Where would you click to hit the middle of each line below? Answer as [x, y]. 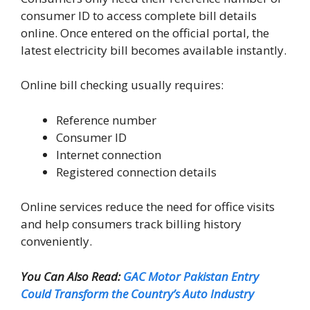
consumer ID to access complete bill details [139, 15]
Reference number [106, 120]
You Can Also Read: [72, 276]
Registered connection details [136, 172]
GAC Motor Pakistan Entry [191, 276]
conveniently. [56, 241]
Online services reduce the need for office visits [148, 207]
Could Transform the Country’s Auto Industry [137, 293]
